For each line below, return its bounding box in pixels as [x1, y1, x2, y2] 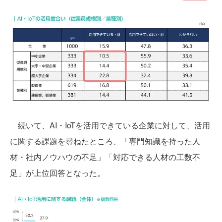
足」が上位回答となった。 [10, 166, 105, 178]
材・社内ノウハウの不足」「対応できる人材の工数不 [10, 151, 200, 163]
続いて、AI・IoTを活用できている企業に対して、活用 [10, 119, 210, 131]
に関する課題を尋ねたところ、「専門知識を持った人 [10, 135, 200, 147]
